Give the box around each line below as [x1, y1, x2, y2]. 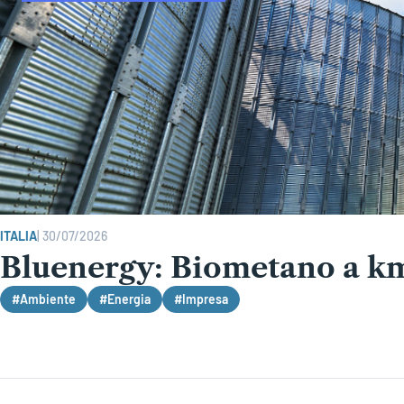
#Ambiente [12, 290, 76, 307]
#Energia [99, 290, 151, 307]
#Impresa [174, 290, 228, 307]
